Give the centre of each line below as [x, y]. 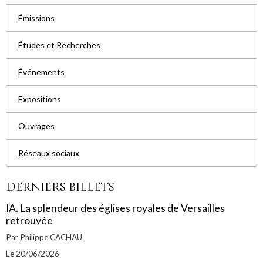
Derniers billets [60, 187]
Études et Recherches [59, 45]
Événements [41, 72]
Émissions [36, 18]
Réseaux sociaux [49, 153]
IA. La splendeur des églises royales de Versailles [115, 208]
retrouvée [29, 220]
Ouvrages [36, 126]
